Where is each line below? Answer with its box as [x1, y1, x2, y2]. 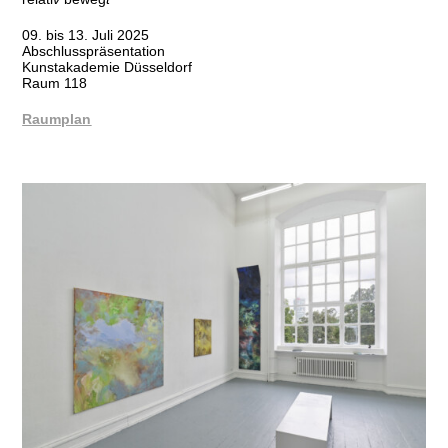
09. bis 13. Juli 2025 [22, 27, 150, 44]
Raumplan [22, 111, 92, 128]
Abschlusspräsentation [22, 43, 166, 60]
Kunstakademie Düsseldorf [22, 59, 193, 76]
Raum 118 [22, 75, 88, 92]
